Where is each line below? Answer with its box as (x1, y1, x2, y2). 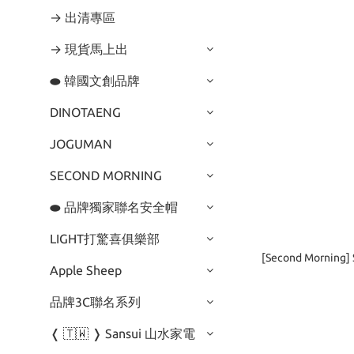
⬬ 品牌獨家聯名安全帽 (50, 200, 178, 214)
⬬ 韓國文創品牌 (50, 73, 140, 88)
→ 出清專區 (50, 10, 115, 24)
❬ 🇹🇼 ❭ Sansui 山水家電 (50, 326, 195, 341)
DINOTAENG (50, 105, 121, 119)
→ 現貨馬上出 (50, 42, 128, 56)
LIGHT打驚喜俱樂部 (50, 232, 160, 246)
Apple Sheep (50, 263, 122, 277)
